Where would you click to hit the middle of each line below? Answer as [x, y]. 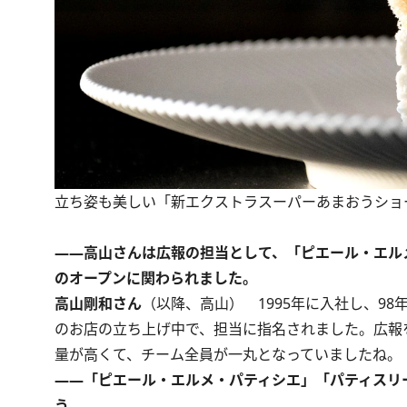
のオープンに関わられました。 [156, 278]
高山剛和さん [98, 304]
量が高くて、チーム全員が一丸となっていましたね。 [228, 355]
